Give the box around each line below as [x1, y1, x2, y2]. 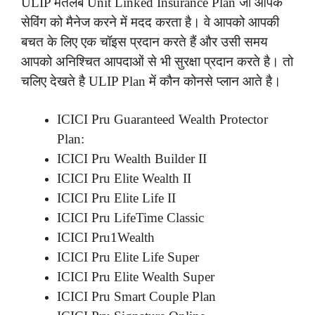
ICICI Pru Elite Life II [57, 190, 176, 205]
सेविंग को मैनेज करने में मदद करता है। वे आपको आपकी [21, 15, 279, 30]
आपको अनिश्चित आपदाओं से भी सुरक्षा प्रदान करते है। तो [21, 54, 293, 70]
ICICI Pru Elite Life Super [57, 249, 199, 264]
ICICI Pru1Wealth [57, 229, 155, 245]
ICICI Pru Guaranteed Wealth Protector [57, 111, 268, 127]
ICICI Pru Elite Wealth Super [57, 269, 214, 284]
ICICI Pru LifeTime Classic [57, 210, 204, 225]
